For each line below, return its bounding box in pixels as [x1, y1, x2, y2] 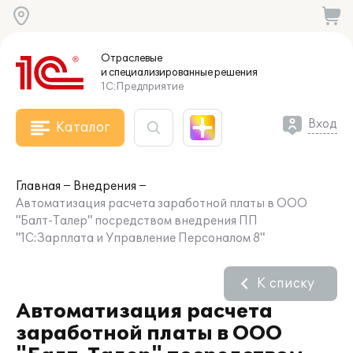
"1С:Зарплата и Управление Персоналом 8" [16, 232, 265, 245]
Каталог [56, 120, 110, 136]
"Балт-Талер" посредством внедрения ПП [16, 214, 258, 228]
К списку [257, 276, 314, 292]
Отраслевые [101, 52, 162, 65]
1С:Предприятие [101, 80, 184, 93]
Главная [16, 180, 61, 193]
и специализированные [101, 66, 213, 79]
